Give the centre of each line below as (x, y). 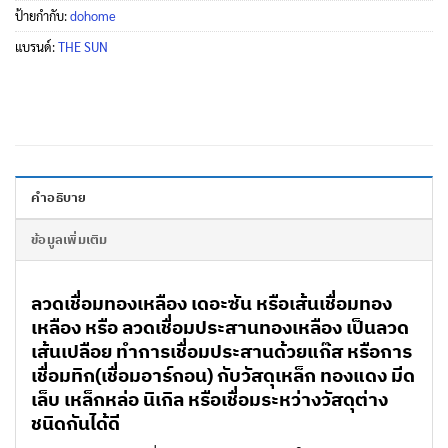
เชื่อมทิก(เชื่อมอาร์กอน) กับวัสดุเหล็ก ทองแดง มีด (223, 375)
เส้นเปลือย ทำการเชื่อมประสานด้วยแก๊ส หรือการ (221, 351)
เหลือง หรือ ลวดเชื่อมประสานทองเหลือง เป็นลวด (220, 327)
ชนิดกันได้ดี (75, 423)
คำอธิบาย (59, 198)
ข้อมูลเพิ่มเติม (69, 240)
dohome (93, 16)
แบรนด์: (36, 47)
